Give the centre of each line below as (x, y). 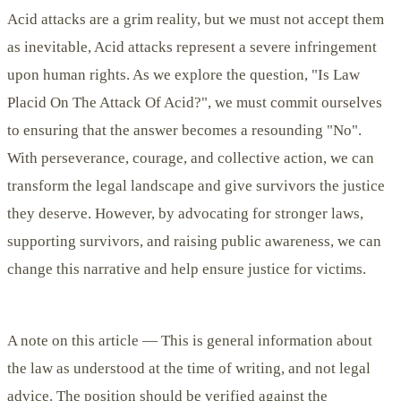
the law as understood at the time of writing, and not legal (189, 368)
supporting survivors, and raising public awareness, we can (194, 242)
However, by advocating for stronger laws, (227, 214)
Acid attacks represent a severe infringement (235, 47)
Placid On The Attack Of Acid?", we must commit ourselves (195, 103)
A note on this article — (82, 340)
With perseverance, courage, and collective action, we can (191, 158)
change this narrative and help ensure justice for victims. (187, 269)
